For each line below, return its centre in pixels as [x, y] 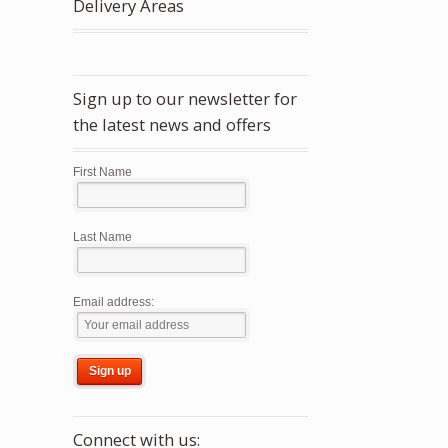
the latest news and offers [172, 125]
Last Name [103, 236]
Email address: [114, 301]
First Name [103, 171]
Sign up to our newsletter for [185, 99]
